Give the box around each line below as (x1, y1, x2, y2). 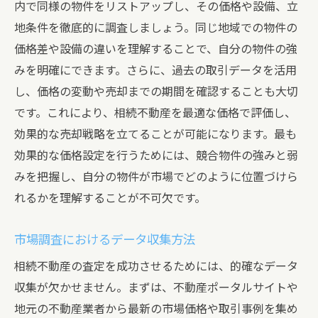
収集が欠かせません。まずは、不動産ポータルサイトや (14, 281, 298, 295)
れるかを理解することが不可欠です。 (14, 192, 206, 205)
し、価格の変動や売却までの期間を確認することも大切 (14, 85, 298, 99)
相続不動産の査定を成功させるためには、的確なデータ (14, 260, 298, 273)
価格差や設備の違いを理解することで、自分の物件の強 (14, 43, 297, 56)
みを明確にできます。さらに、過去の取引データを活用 (14, 64, 297, 77)
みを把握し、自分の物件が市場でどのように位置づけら (14, 170, 298, 184)
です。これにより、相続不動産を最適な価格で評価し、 (14, 106, 296, 120)
